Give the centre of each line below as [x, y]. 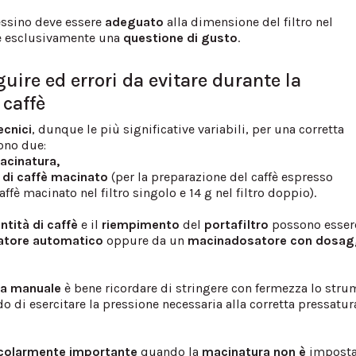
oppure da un [146, 240]
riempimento [141, 224]
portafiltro [237, 224]
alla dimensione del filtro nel [249, 21]
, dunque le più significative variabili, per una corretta [188, 129]
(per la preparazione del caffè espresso [221, 176]
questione [154, 37]
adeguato [135, 21]
